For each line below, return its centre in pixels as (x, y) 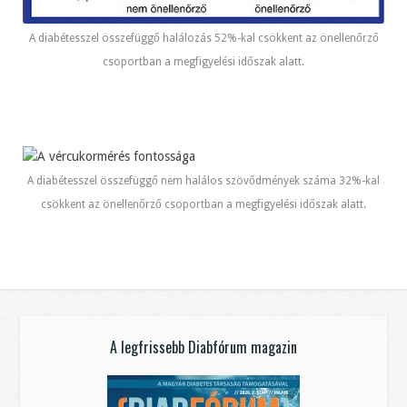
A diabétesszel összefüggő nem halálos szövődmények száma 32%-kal (203, 181)
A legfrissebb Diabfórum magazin (203, 347)
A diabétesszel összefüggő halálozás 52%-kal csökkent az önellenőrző (203, 39)
